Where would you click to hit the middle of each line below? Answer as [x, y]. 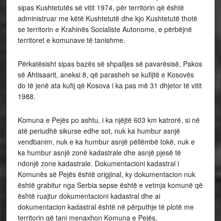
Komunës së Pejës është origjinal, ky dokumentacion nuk [106, 174]
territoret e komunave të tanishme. [71, 40]
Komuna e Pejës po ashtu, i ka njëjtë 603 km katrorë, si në [109, 120]
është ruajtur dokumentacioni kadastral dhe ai [89, 196]
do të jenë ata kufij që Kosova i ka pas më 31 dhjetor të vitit [110, 85]
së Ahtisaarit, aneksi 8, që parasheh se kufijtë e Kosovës [106, 74]
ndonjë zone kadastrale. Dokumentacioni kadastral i [98, 163]
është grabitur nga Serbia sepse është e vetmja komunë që [110, 185]
